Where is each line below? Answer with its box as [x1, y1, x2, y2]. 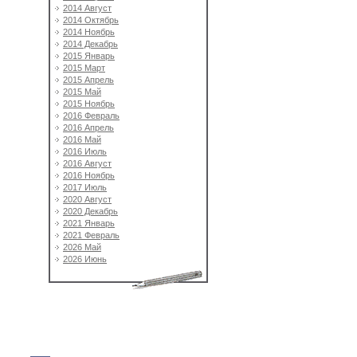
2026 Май [63, 242, 101, 252]
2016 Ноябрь [63, 171, 115, 180]
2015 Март [63, 63, 105, 73]
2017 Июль [63, 182, 107, 192]
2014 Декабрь [63, 39, 118, 49]
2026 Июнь [63, 254, 107, 264]
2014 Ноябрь [63, 27, 115, 37]
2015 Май [63, 87, 101, 96]
